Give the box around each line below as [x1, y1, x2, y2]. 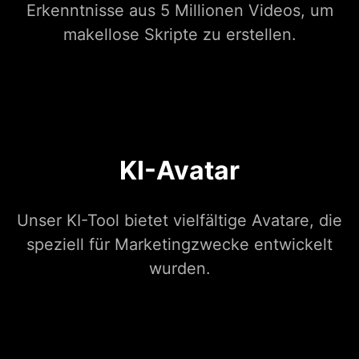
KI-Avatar [119, 154, 240, 186]
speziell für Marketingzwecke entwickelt [26, 234, 333, 254]
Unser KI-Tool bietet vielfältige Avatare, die [17, 210, 342, 230]
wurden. [148, 258, 211, 278]
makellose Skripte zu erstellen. [63, 24, 296, 44]
